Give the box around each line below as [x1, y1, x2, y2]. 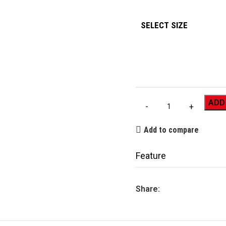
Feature [136, 150, 166, 161]
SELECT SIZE [141, 20, 188, 30]
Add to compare [144, 125, 199, 135]
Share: [136, 184, 160, 194]
